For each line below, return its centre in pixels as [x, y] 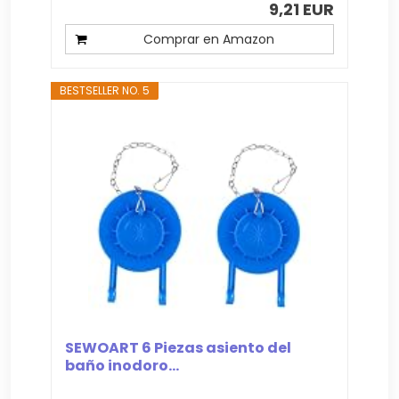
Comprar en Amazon [208, 39]
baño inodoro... [122, 365]
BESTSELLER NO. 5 [105, 90]
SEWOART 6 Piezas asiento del [179, 347]
